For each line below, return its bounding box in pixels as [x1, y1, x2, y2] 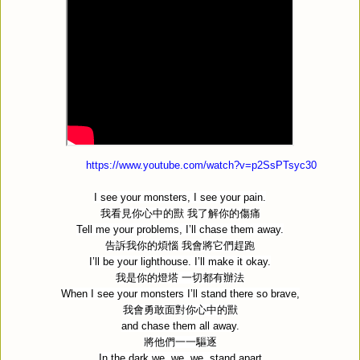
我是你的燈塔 [116, 271, 178, 284]
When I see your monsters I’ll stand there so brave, [60, 287, 300, 300]
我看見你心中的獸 [100, 207, 184, 219]
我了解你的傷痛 [186, 207, 260, 219]
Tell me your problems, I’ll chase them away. [76, 223, 284, 235]
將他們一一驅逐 [143, 335, 217, 348]
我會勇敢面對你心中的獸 [122, 303, 238, 316]
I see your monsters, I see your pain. [94, 190, 266, 203]
